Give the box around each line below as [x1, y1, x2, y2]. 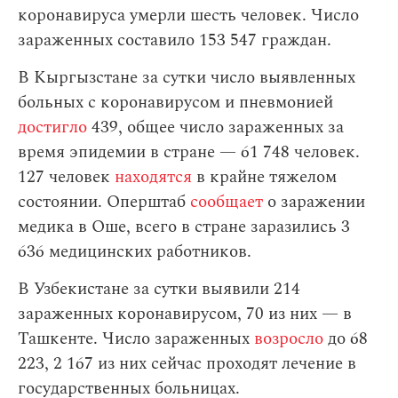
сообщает [190, 189, 267, 216]
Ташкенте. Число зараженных [18, 326, 254, 353]
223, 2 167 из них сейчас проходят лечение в [18, 351, 356, 378]
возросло [254, 326, 323, 353]
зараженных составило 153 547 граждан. [18, 28, 331, 54]
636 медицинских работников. [18, 239, 251, 266]
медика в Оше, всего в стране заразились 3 [18, 214, 350, 241]
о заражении [267, 189, 365, 216]
